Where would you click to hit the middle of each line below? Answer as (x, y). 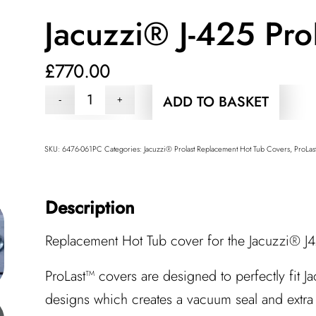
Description (90, 207)
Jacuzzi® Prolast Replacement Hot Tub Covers (217, 149)
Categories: (124, 149)
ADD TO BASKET (216, 102)
